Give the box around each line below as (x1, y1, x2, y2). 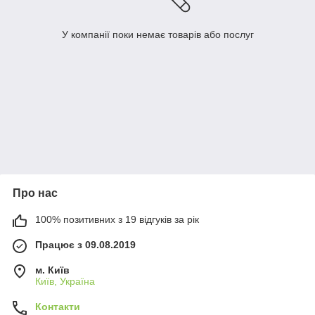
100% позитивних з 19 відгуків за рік (35, 214, 199, 226)
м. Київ (35, 264, 70, 276)
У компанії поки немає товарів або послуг (61, 29, 254, 41)
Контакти (35, 301, 80, 313)
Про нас (13, 187, 58, 200)
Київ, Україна (35, 276, 95, 288)
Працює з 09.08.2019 (35, 239, 136, 251)
